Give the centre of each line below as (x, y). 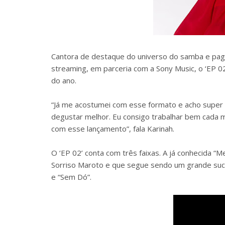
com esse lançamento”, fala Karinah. (113, 129)
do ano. (64, 80)
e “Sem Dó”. (71, 177)
